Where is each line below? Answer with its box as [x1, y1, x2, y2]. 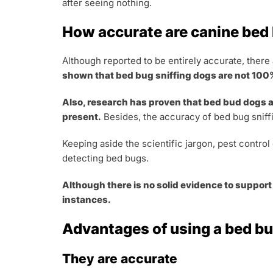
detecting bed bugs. [62, 152, 151, 164]
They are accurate [62, 251, 177, 266]
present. [62, 111, 101, 122]
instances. [62, 194, 111, 205]
